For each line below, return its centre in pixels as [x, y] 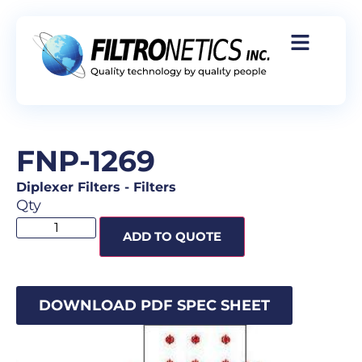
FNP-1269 [86, 161]
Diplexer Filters [68, 187]
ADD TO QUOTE [172, 236]
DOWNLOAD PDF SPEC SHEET [154, 305]
